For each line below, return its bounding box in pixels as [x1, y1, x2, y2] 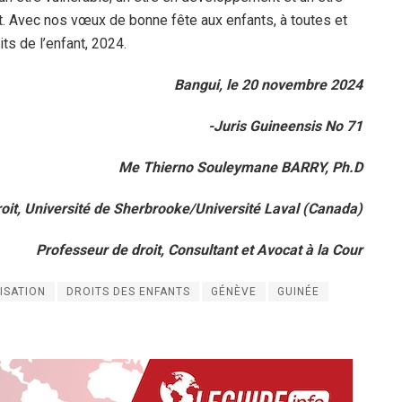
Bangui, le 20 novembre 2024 [174, 75, 363, 93]
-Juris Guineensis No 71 [208, 117, 363, 135]
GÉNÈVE [211, 284, 257, 298]
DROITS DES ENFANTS [66, 284, 190, 298]
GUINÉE [277, 284, 319, 298]
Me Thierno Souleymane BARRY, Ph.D [118, 158, 363, 176]
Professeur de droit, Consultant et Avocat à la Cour [36, 240, 363, 258]
